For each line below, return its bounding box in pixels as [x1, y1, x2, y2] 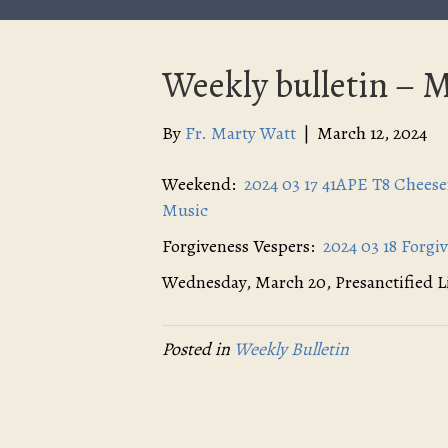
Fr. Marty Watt [185, 121, 296, 145]
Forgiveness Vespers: [162, 234, 323, 258]
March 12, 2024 [317, 121, 427, 145]
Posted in [162, 337, 234, 361]
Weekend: [162, 172, 244, 196]
